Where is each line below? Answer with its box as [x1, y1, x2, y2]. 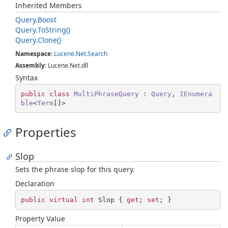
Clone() [38, 35, 61, 45]
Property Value [15, 214, 65, 223]
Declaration [15, 179, 54, 188]
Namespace [15, 49, 51, 58]
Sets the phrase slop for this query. [15, 164, 135, 174]
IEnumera [179, 90, 212, 98]
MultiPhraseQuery [73, 90, 139, 98]
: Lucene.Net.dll [45, 61, 88, 70]
